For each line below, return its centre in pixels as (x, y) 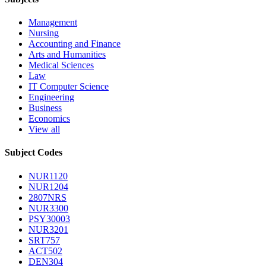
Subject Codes (34, 153)
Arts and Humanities (67, 55)
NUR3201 (48, 229)
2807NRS (47, 197)
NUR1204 (48, 186)
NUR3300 (48, 208)
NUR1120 (48, 176)
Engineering (51, 97)
